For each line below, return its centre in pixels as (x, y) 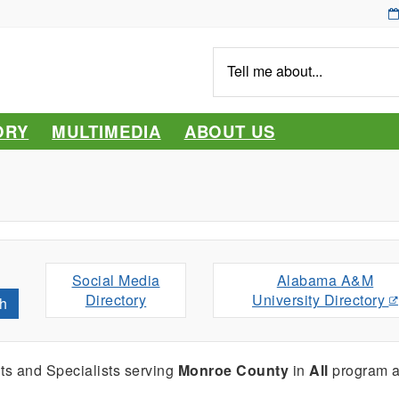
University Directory (318, 299)
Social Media (116, 280)
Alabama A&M (325, 280)
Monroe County (233, 370)
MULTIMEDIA (106, 131)
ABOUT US (230, 131)
